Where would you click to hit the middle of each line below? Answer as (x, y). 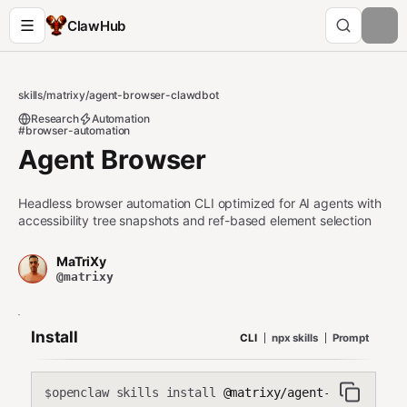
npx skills (294, 338)
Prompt (350, 338)
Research (55, 119)
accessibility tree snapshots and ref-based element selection (195, 220)
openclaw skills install (134, 392)
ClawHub (96, 25)
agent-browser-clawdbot (154, 95)
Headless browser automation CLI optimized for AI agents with (200, 203)
